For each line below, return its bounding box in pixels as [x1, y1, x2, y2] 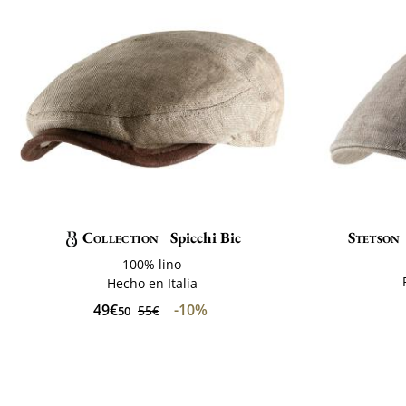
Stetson [347, 227, 401, 247]
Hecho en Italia [106, 274, 198, 292]
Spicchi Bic [166, 227, 241, 247]
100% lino [122, 255, 182, 273]
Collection [82, 227, 159, 247]
